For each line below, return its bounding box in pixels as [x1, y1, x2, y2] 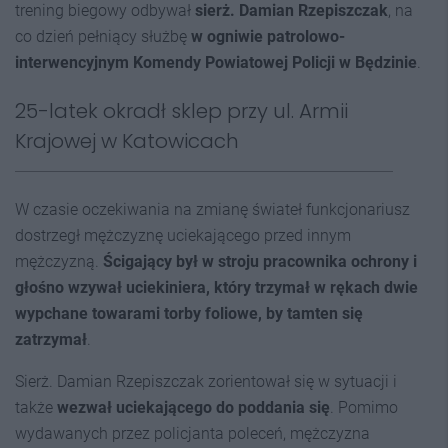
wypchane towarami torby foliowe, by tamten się [15, 304, 363, 323]
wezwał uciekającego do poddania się [57, 398, 330, 417]
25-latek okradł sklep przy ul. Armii [15, 97, 348, 125]
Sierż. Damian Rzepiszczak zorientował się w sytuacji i [15, 372, 397, 391]
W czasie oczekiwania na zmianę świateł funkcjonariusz [15, 200, 410, 219]
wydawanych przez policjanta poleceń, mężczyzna [15, 424, 370, 443]
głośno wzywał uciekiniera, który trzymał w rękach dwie [15, 278, 418, 297]
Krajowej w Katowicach [15, 127, 239, 155]
